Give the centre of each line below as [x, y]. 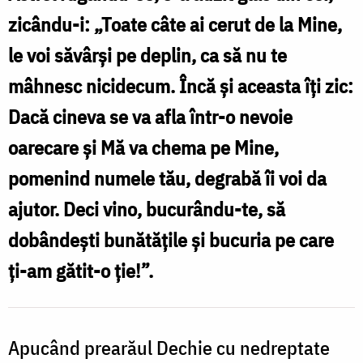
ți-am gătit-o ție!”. [81, 270]
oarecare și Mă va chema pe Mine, [143, 147]
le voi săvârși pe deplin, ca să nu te [147, 55]
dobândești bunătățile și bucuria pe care [171, 239]
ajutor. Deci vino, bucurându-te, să [147, 209]
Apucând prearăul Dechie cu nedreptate [169, 347]
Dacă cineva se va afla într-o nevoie [150, 116]
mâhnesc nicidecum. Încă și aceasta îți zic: [181, 85]
